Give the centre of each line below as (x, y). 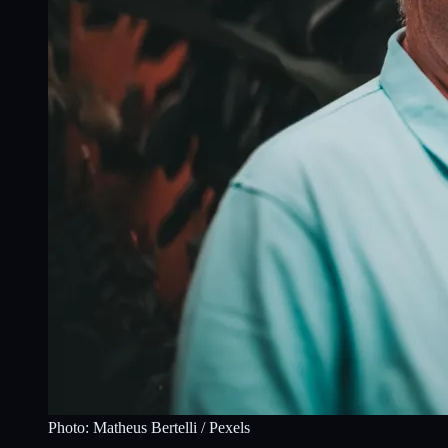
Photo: (70, 427)
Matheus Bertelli (145, 427)
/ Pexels (223, 427)
